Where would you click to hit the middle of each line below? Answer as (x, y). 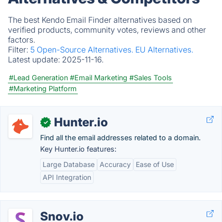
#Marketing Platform (43, 88)
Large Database (69, 164)
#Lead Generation (38, 78)
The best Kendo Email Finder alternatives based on (100, 20)
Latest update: (35, 59)
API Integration (67, 177)
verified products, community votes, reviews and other (107, 30)
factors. (22, 40)
